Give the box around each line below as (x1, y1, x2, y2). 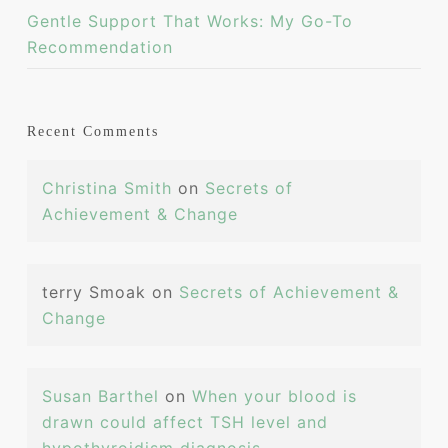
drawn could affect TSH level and (41, 412, 328, 432)
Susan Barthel (41, 386, 159, 406)
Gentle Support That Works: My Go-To (26, 11, 353, 31)
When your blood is (191, 386, 357, 406)
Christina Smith (41, 178, 172, 198)
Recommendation (26, 37, 173, 57)
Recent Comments (26, 124, 159, 139)
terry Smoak (41, 282, 146, 302)
